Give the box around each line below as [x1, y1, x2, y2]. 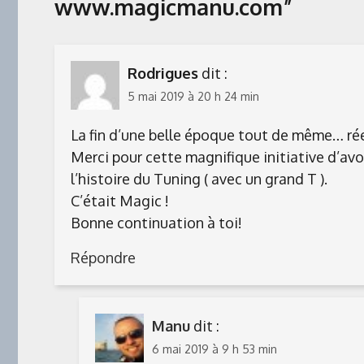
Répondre [71, 249, 136, 267]
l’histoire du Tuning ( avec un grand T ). [71, 170, 327, 188]
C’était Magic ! [71, 192, 169, 210]
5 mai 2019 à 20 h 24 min [128, 89, 259, 103]
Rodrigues [128, 63, 198, 82]
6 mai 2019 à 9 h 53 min [152, 341, 277, 356]
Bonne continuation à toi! [71, 214, 242, 232]
